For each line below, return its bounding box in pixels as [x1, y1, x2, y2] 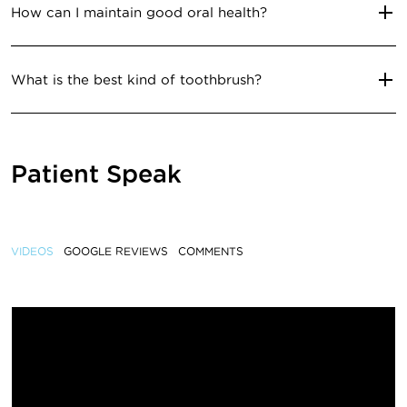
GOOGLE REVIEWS [64, 245, 168, 258]
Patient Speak [11, 160, 182, 188]
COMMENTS [178, 245, 243, 258]
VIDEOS [11, 245, 54, 258]
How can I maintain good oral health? [11, 5, 267, 21]
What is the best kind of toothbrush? [11, 72, 262, 88]
